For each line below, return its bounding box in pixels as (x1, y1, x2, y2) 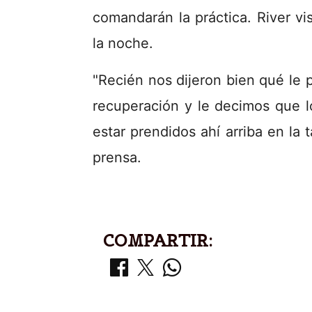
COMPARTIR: (103, 230, 212, 251)
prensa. (93, 149, 150, 166)
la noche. (93, 35, 153, 52)
